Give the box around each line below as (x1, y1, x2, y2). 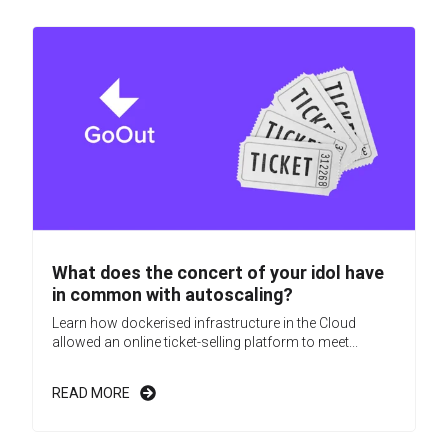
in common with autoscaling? (52, 283, 293, 305)
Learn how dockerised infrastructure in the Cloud (52, 314, 356, 331)
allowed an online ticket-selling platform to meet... (52, 333, 358, 350)
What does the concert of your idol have (52, 261, 384, 283)
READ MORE (52, 384, 130, 401)
